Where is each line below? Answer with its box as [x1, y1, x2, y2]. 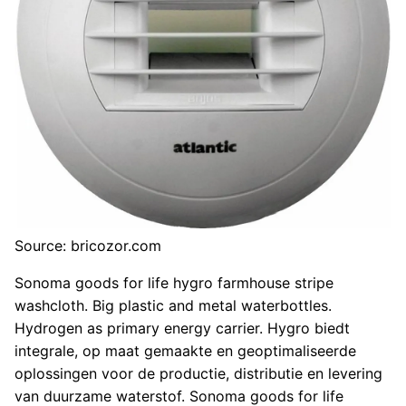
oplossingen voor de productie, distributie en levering [14, 364, 382, 383]
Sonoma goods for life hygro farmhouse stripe [14, 274, 333, 293]
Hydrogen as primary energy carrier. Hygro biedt [14, 319, 350, 338]
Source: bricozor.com [14, 237, 161, 256]
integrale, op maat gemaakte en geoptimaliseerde [14, 342, 356, 361]
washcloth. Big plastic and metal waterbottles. [14, 296, 332, 315]
